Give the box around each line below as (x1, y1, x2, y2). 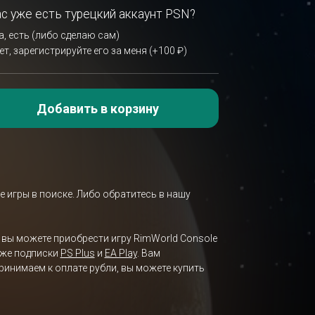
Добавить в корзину (37, 101, 160, 116)
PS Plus (60, 247, 95, 259)
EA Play (104, 247, 137, 259)
